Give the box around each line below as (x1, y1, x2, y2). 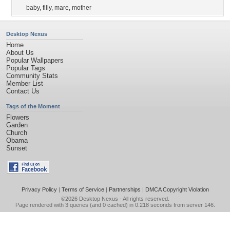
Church (6, 129, 27, 137)
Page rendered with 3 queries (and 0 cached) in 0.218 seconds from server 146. (15, 202, 215, 208)
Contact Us (6, 87, 40, 95)
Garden (6, 121, 28, 129)
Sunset (6, 144, 27, 152)
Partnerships (108, 186, 141, 193)
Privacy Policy (21, 186, 57, 193)
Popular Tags (6, 64, 45, 72)
